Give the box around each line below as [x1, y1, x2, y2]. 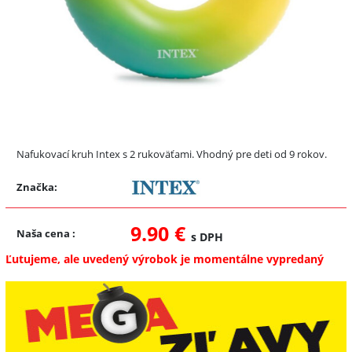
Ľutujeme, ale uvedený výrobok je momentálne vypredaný [5, 251, 324, 266]
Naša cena [16, 225, 72, 240]
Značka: [16, 179, 57, 194]
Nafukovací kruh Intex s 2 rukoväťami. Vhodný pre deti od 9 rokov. [16, 146, 327, 161]
